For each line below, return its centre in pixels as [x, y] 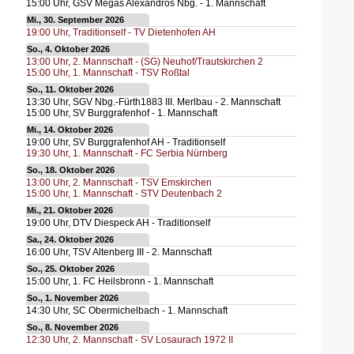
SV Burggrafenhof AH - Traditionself [149, 142]
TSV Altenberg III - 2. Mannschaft [142, 252]
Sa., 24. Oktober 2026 [70, 240]
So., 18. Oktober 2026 [70, 170]
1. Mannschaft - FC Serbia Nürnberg [150, 153]
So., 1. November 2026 [72, 298]
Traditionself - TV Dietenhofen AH [144, 32]
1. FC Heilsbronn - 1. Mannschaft [143, 281]
